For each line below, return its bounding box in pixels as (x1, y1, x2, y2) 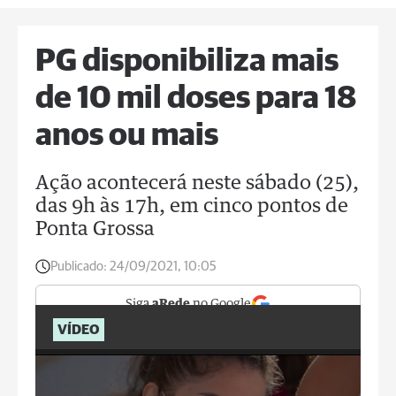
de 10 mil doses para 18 (35, 83, 356, 115)
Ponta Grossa (35, 220, 155, 240)
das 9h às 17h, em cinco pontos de (35, 197, 348, 217)
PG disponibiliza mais (35, 46, 339, 78)
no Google (190, 298, 251, 310)
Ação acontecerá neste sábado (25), (35, 174, 359, 194)
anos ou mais (35, 120, 218, 152)
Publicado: (50, 260, 107, 273)
